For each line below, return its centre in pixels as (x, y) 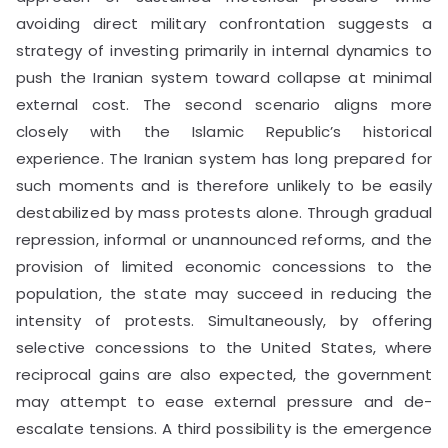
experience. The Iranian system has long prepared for (224, 158)
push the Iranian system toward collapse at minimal (224, 77)
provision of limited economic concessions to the (224, 266)
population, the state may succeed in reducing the (224, 293)
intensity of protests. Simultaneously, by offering (224, 320)
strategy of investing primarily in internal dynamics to (224, 50)
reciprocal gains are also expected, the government (224, 374)
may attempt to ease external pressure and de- (224, 401)
